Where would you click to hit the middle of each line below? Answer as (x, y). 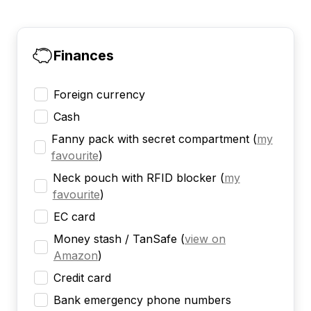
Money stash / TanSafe (115, 239)
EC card (74, 217)
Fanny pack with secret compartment (150, 139)
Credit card (82, 278)
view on (205, 239)
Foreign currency (99, 95)
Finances (84, 56)
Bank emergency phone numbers (142, 300)
